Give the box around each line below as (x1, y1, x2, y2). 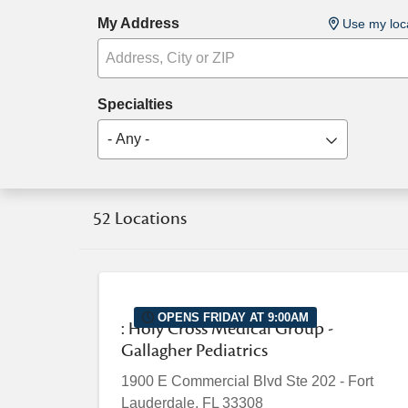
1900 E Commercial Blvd (121, 373, 282, 389)
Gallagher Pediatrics (121, 339, 268, 362)
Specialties (97, 97, 174, 112)
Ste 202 (286, 373, 336, 389)
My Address (97, 15, 180, 31)
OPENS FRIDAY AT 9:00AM (154, 310, 310, 324)
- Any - (107, 131, 150, 147)
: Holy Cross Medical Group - (121, 317, 333, 341)
